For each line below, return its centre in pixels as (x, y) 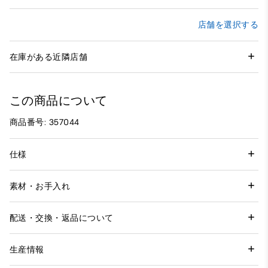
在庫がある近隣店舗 (49, 57)
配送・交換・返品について (62, 218)
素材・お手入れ (40, 186)
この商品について (59, 101)
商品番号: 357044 (45, 123)
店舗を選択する (228, 25)
